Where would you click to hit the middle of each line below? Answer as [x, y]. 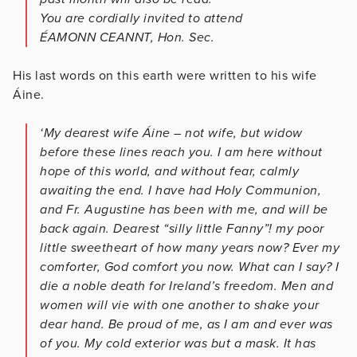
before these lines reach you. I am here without [181, 152]
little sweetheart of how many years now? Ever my [190, 247]
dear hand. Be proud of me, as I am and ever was [186, 324]
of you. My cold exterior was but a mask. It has [178, 343]
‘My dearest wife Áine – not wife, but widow [171, 133]
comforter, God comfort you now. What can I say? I [190, 267]
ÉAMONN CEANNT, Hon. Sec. [127, 37]
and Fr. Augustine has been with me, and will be [184, 209]
